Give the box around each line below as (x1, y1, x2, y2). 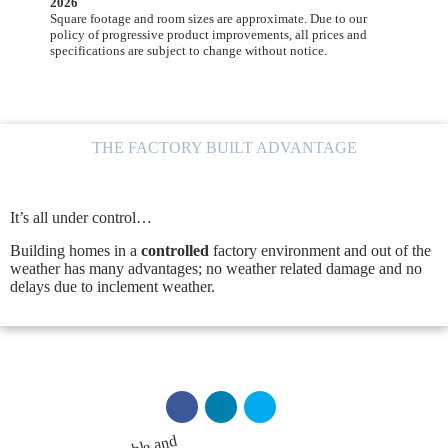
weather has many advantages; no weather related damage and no (10, 259, 422, 277)
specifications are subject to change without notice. (50, 43, 327, 59)
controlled (141, 241, 209, 259)
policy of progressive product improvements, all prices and (50, 27, 367, 43)
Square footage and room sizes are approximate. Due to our (50, 11, 367, 27)
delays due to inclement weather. (10, 277, 215, 295)
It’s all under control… (10, 208, 152, 226)
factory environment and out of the (209, 241, 431, 259)
